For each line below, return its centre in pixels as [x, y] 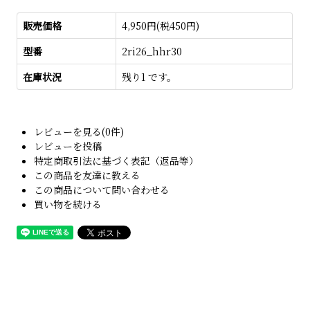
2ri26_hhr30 [152, 51]
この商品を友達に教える [88, 175]
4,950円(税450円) [161, 25]
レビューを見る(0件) [79, 131]
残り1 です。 [149, 76]
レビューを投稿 [68, 146]
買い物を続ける [68, 204]
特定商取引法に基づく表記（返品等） [117, 160]
